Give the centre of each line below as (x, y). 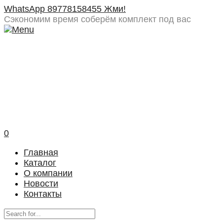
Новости (41, 184)
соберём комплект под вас (136, 19)
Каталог (40, 163)
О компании (48, 173)
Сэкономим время (42, 19)
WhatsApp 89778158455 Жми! (65, 9)
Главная (41, 152)
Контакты (43, 194)
